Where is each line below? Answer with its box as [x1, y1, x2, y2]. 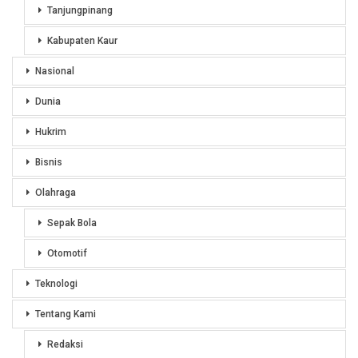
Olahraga [35, 186, 76, 198]
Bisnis [35, 156, 62, 168]
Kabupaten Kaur [47, 34, 117, 46]
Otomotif [47, 247, 87, 259]
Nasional [35, 65, 74, 77]
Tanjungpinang [47, 4, 113, 16]
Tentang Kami [35, 308, 96, 320]
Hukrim [35, 125, 66, 137]
